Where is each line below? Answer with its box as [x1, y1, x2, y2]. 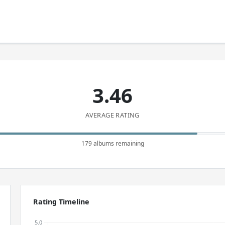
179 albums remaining [81, 139, 144, 148]
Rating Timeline [33, 197, 90, 206]
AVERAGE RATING [85, 110, 140, 120]
